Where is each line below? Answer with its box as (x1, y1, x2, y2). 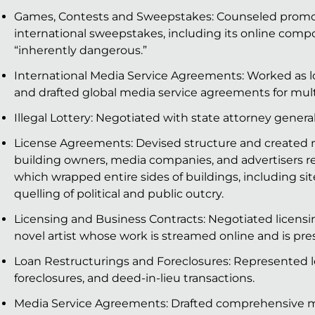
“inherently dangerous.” (14, 44, 147, 58)
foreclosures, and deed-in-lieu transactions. (14, 271, 255, 285)
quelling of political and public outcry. (14, 187, 224, 201)
